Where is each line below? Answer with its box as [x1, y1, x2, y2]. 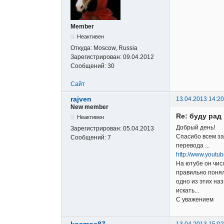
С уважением [176, 196, 213, 203]
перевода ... [176, 142, 209, 149]
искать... [176, 187, 199, 194]
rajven [70, 95, 91, 103]
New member [70, 103, 108, 111]
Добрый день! [176, 124, 215, 131]
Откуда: [70, 44, 93, 52]
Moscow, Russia [93, 44, 137, 52]
